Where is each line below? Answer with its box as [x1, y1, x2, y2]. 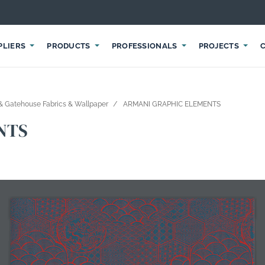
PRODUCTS [47, 41, 91, 50]
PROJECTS [198, 41, 239, 50]
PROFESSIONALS [111, 41, 177, 50]
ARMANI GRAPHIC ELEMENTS [123, 100, 221, 108]
